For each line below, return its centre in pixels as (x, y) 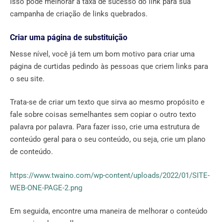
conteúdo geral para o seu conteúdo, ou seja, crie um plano (108, 139)
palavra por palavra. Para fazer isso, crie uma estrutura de (105, 127)
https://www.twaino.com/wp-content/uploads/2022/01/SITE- (110, 175)
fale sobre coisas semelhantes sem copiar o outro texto (103, 115)
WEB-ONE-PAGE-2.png (46, 188)
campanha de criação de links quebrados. (79, 14)
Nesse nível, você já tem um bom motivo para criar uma (102, 54)
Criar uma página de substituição (69, 37)
